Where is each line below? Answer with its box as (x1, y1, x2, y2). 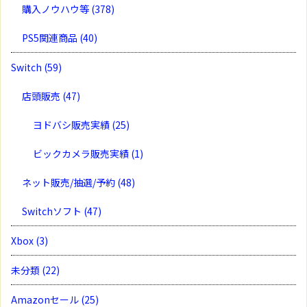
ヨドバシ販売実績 (33, 117, 112, 132)
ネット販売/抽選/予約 (22, 175, 117, 189)
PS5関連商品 (22, 30, 79, 45)
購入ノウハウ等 (22, 1, 91, 16)
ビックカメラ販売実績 (33, 146, 131, 160)
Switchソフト (22, 204, 84, 218)
